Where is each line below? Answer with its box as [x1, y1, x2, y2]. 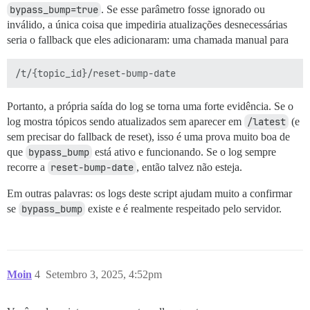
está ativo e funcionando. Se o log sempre [92, 146, 276, 158]
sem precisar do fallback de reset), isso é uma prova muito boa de [7, 131, 290, 143]
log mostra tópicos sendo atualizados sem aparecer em [7, 116, 244, 127]
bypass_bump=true [10, 3, 98, 16]
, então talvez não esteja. [136, 161, 242, 173]
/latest [247, 116, 286, 128]
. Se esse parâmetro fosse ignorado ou [101, 3, 265, 15]
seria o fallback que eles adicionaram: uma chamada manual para [7, 34, 289, 46]
